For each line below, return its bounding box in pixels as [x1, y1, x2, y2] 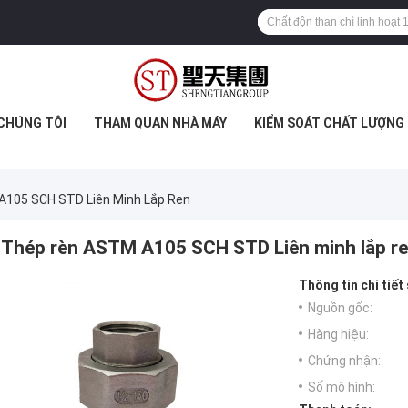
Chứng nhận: [308, 353, 381, 369]
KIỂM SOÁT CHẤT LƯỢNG [254, 116, 404, 130]
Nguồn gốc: [308, 301, 372, 316]
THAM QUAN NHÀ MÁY [94, 116, 227, 130]
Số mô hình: [308, 380, 375, 395]
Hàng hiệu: [308, 327, 369, 342]
